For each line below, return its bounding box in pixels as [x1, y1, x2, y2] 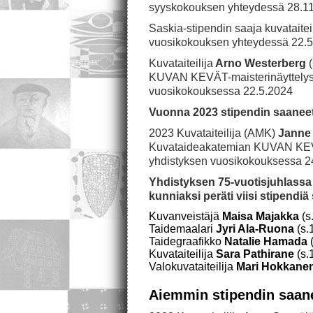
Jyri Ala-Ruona [216, 223, 294, 235]
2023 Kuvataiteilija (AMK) [149, 127, 275, 139]
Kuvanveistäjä [149, 210, 222, 222]
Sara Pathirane [216, 248, 297, 260]
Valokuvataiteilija [149, 261, 236, 272]
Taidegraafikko [149, 235, 224, 247]
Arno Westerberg [213, 57, 306, 69]
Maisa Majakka [222, 210, 299, 222]
